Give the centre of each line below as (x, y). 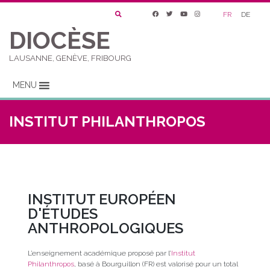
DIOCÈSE (60, 40)
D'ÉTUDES (62, 214)
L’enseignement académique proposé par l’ (99, 253)
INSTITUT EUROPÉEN (102, 199)
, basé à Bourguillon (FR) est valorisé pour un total (156, 264)
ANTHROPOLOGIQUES (105, 228)
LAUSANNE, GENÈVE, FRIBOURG (70, 58)
